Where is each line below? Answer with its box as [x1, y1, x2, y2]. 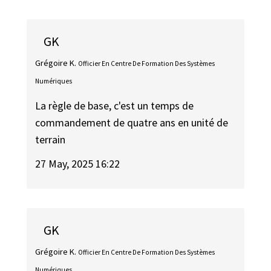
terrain [35, 132, 66, 146]
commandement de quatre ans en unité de [35, 115, 229, 129]
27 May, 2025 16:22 [35, 157, 120, 171]
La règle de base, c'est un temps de [35, 98, 194, 113]
